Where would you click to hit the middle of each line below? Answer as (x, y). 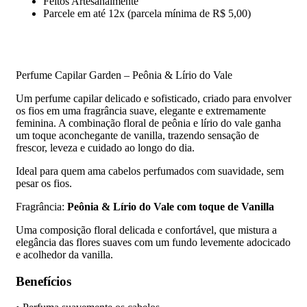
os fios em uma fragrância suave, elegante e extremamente (141, 111)
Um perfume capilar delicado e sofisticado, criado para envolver (153, 98)
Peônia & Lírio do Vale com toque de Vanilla (171, 207)
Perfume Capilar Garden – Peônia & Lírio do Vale (124, 75)
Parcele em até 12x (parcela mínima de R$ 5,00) (147, 13)
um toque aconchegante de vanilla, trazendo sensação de (137, 135)
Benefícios (44, 281)
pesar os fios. (44, 183)
